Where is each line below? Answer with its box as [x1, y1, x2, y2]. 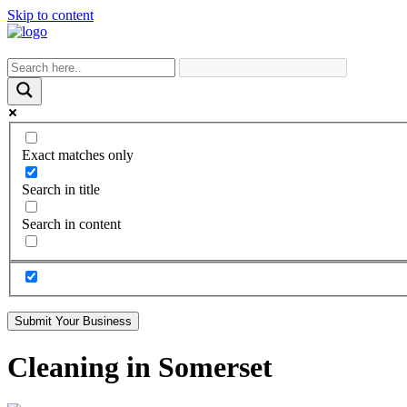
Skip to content [7, 7, 94, 23]
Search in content [22, 215, 121, 232]
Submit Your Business [15, 314, 132, 329]
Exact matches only [22, 146, 134, 163]
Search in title [22, 181, 100, 197]
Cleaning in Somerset [7, 350, 273, 383]
